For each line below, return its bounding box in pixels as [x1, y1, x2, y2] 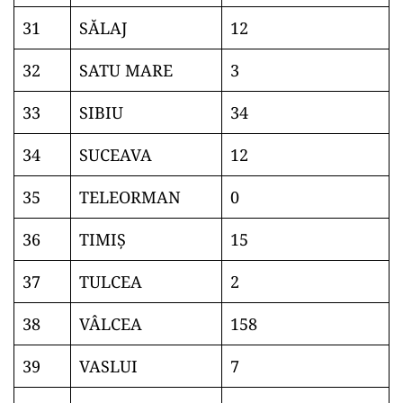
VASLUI [79, 355, 138, 377]
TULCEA [79, 271, 142, 292]
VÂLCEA [79, 313, 142, 335]
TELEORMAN [79, 186, 181, 208]
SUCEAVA [79, 144, 152, 166]
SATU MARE [79, 59, 173, 81]
